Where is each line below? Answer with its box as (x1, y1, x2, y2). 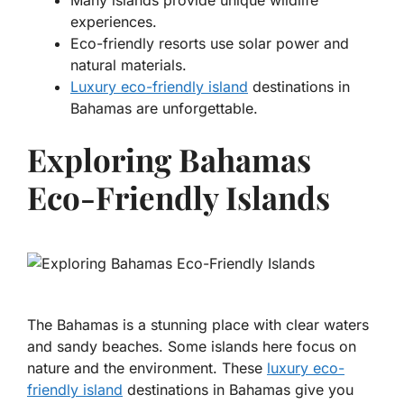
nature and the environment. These (27, 359, 267, 377)
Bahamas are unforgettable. (70, 99, 258, 117)
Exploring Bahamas (27, 138, 311, 180)
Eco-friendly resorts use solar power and (70, 34, 349, 52)
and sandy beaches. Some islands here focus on (27, 337, 356, 355)
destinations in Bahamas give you (123, 381, 353, 399)
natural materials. (70, 56, 187, 74)
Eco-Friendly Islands (27, 176, 330, 218)
